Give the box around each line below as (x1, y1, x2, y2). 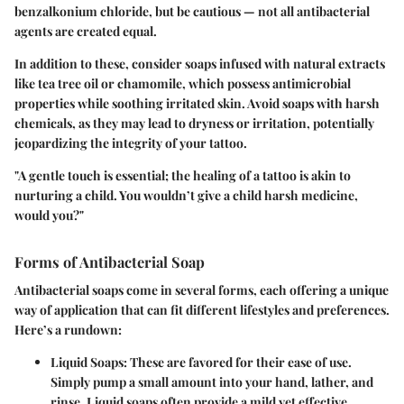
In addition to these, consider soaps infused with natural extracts (14, 54, 385, 72)
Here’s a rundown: (14, 321, 122, 339)
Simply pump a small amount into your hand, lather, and (50, 373, 373, 391)
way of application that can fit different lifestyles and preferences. (14, 301, 390, 319)
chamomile (117, 74, 182, 92)
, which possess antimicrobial (182, 74, 351, 92)
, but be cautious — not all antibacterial (149, 2, 370, 20)
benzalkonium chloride (14, 2, 149, 20)
